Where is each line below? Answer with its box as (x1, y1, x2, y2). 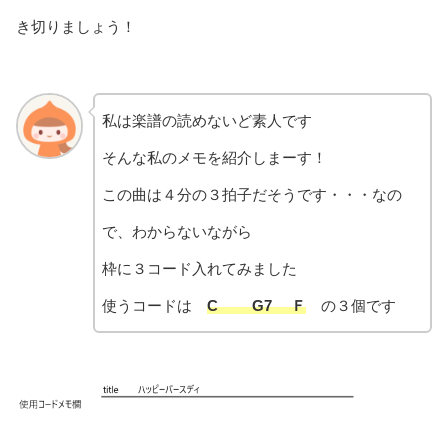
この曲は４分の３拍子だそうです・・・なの (101, 185, 402, 203)
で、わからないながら (101, 222, 252, 240)
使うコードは (101, 296, 207, 314)
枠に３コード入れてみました (101, 259, 297, 277)
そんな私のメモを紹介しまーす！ (101, 148, 327, 166)
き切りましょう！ (16, 17, 136, 35)
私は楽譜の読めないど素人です (101, 111, 312, 129)
